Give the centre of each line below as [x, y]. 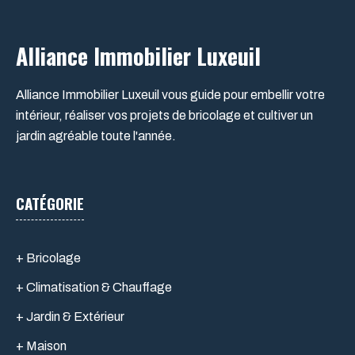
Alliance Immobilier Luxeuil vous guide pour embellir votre [170, 94]
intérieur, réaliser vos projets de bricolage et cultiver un [164, 115]
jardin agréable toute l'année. [96, 136]
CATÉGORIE [50, 202]
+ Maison [41, 345]
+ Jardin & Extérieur [70, 316]
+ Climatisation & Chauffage [94, 287]
